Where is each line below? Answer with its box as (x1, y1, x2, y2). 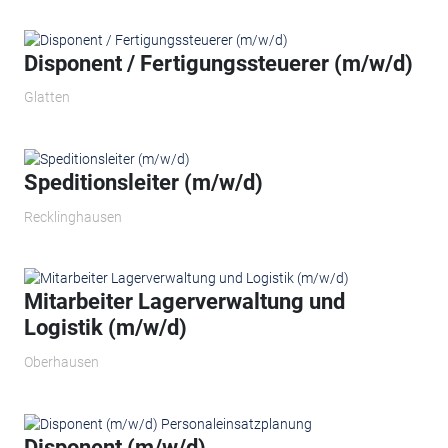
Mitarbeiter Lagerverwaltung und (23, 289, 345, 315)
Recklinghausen (23, 208, 122, 225)
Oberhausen (23, 353, 99, 370)
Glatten (23, 89, 70, 106)
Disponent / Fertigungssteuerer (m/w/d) (23, 50, 413, 76)
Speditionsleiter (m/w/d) (23, 170, 263, 195)
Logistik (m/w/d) (23, 315, 187, 341)
